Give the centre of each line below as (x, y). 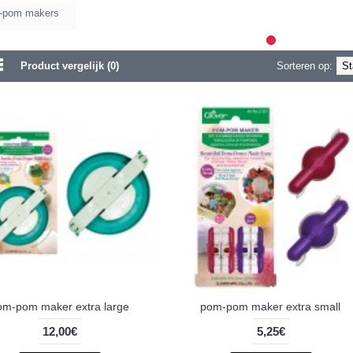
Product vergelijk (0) (70, 65)
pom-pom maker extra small (271, 306)
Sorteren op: (305, 65)
